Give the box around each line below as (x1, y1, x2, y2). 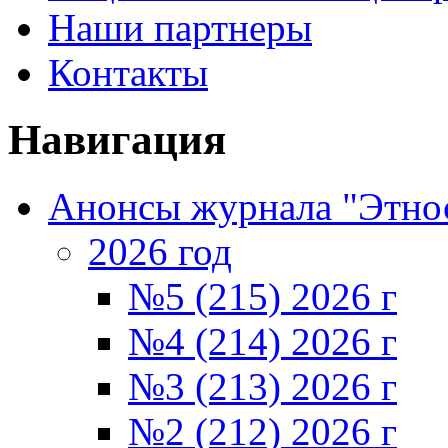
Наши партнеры (48, 6, 312, 49)
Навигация (8, 115, 226, 163)
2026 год (88, 229, 232, 273)
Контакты (48, 51, 208, 94)
